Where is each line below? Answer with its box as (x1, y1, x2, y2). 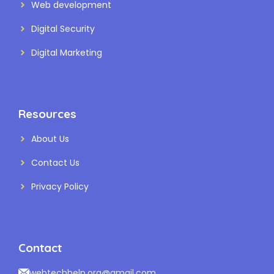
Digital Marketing (31, 46, 102, 59)
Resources (18, 106, 76, 121)
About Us (31, 132, 69, 145)
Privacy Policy (31, 180, 89, 193)
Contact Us (31, 156, 80, 169)
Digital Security (31, 22, 95, 35)
